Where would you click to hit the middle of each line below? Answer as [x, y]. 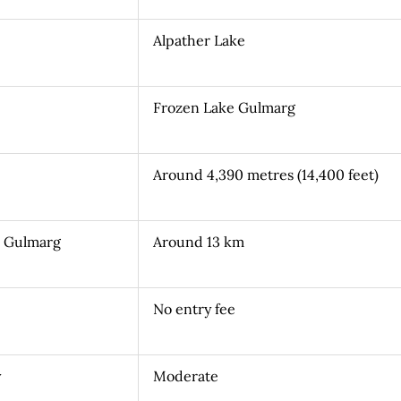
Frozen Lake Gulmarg [224, 107]
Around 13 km [198, 241]
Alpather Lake [199, 40]
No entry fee [194, 308]
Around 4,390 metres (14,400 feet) [265, 174]
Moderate [185, 375]
